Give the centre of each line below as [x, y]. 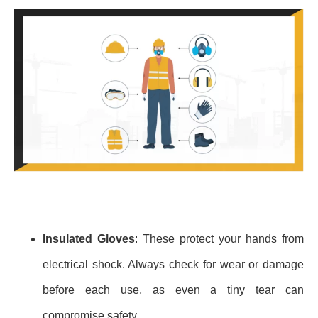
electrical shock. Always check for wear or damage [173, 265]
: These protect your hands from [219, 239]
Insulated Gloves [89, 239]
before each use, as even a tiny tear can [173, 290]
